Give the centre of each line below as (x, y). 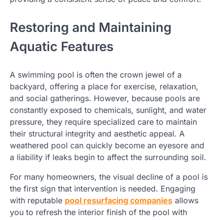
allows (185, 201)
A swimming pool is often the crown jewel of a (96, 75)
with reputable (37, 201)
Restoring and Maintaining (91, 27)
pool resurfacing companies (119, 201)
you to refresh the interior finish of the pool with (98, 212)
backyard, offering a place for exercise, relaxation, (104, 87)
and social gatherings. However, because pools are (105, 98)
